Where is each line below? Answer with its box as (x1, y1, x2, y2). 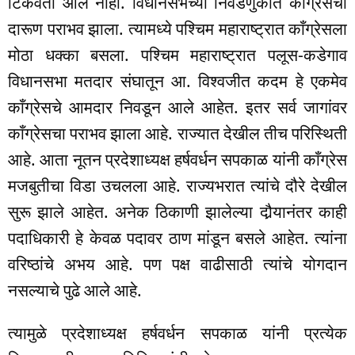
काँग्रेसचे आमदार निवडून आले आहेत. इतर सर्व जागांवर (8, 96, 347, 119)
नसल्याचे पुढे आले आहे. (8, 279, 142, 302)
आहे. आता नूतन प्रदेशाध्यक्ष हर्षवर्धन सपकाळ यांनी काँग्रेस (8, 148, 347, 171)
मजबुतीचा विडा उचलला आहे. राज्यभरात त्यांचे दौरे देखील (8, 174, 347, 197)
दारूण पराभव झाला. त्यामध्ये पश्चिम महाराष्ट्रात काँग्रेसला (8, 17, 347, 40)
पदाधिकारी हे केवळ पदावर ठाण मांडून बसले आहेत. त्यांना (8, 227, 347, 250)
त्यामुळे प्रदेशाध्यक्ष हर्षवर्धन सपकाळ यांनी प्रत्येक (8, 322, 347, 345)
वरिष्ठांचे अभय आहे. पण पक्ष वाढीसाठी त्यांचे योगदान (8, 253, 347, 276)
